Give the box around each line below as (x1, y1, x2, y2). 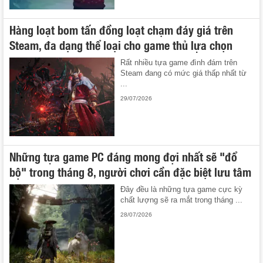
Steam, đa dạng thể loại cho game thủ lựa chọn (9, 35, 232, 53)
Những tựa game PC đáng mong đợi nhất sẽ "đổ (9, 147, 237, 166)
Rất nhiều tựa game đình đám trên (120, 58, 238, 67)
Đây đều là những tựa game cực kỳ (120, 185, 243, 194)
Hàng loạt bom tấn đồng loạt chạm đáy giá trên (9, 20, 233, 38)
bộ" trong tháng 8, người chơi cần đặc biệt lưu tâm (9, 163, 251, 181)
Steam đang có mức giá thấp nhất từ (120, 68, 247, 77)
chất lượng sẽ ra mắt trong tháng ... (120, 195, 243, 205)
